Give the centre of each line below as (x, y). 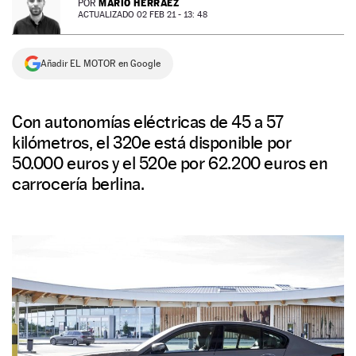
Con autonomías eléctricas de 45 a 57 (148, 122)
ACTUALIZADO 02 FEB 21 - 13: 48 (143, 15)
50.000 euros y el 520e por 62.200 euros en (170, 163)
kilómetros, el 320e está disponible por (152, 142)
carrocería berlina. (78, 184)
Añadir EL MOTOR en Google (101, 64)
